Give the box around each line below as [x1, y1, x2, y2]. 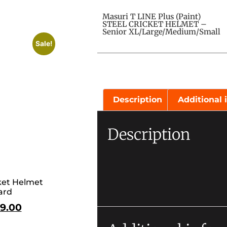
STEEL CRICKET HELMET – [102, 19, 207, 29]
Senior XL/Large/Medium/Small [102, 26, 220, 36]
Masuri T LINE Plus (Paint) [102, 11, 201, 21]
